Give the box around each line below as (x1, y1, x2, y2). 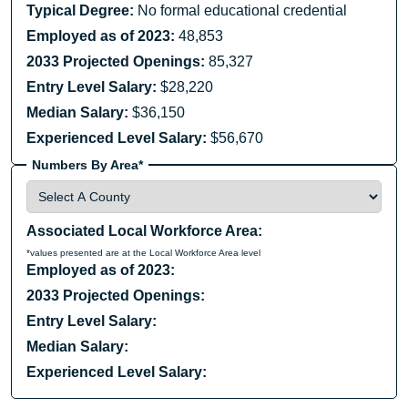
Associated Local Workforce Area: (26, 223, 262, 240)
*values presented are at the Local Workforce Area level (26, 248, 260, 259)
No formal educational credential (134, 3, 347, 19)
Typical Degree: (26, 3, 134, 19)
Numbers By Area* (32, 157, 143, 172)
